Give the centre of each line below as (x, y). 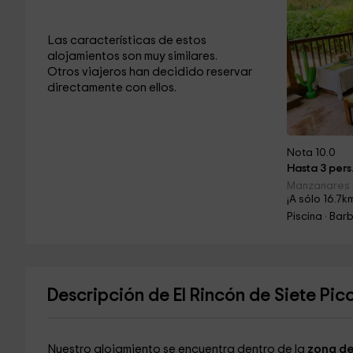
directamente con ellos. (111, 88)
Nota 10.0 (312, 153)
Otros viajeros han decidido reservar (149, 72)
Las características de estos (126, 41)
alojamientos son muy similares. (132, 56)
